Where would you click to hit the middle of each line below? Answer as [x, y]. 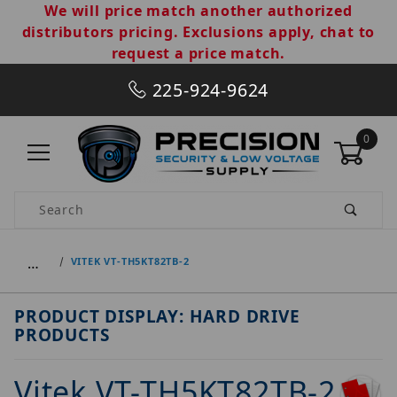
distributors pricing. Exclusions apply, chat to [198, 32]
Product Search [66, 201]
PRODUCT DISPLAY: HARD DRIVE [157, 316]
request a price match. [198, 53]
